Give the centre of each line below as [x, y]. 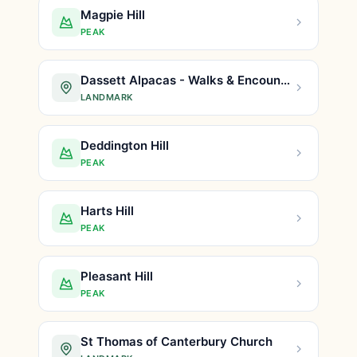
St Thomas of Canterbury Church [177, 341]
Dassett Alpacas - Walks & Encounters [285, 80]
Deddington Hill [125, 145]
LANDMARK [107, 97]
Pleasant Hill [117, 276]
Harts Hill [107, 211]
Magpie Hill [113, 15]
